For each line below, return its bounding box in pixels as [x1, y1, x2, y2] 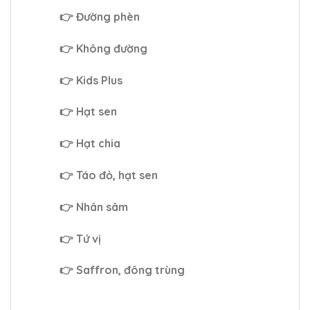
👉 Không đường [60, 41, 147, 55]
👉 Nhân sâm [60, 199, 128, 214]
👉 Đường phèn [60, 10, 140, 24]
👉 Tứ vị [60, 231, 101, 246]
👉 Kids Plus [60, 73, 122, 87]
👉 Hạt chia [60, 136, 120, 151]
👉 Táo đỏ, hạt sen [60, 168, 158, 183]
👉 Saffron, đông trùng [60, 263, 185, 277]
